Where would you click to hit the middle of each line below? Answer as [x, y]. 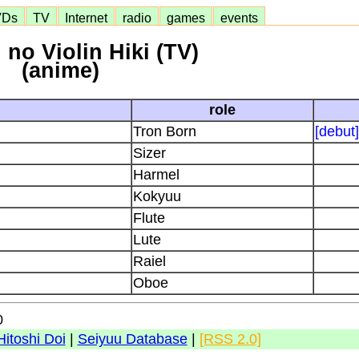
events [239, 18]
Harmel [156, 174]
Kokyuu [157, 196]
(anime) [60, 71]
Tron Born [165, 131]
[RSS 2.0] [230, 339]
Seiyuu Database [132, 339]
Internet [86, 18]
